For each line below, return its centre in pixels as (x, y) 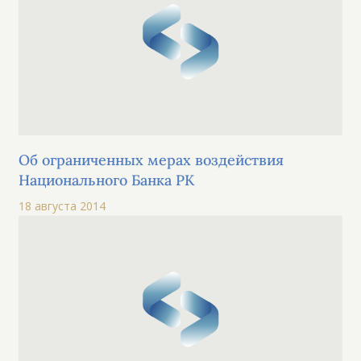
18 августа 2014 (62, 205)
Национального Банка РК (107, 180)
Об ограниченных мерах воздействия (151, 160)
